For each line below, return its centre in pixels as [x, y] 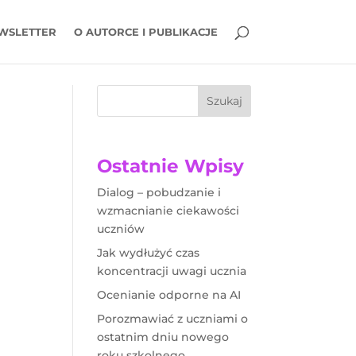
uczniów [120, 229]
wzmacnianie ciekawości [168, 211]
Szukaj [225, 101]
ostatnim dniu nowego [163, 337]
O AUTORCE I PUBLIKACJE [145, 32]
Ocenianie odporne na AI [168, 295]
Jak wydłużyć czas [148, 253]
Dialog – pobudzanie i [159, 193]
